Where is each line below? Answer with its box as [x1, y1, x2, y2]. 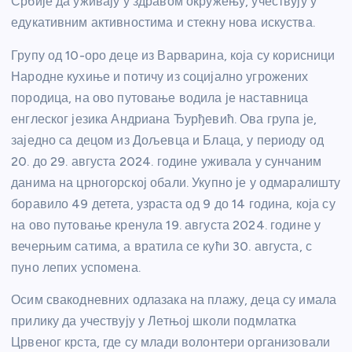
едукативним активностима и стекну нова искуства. [11, 15, 315, 31]
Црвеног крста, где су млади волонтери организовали [11, 334, 331, 350]
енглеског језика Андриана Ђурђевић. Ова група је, [11, 111, 317, 126]
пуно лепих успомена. [11, 259, 141, 275]
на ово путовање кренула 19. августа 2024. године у [11, 217, 321, 233]
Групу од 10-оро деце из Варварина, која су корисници [11, 47, 335, 63]
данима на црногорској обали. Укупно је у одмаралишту [11, 174, 341, 190]
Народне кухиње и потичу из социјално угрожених [11, 68, 309, 84]
